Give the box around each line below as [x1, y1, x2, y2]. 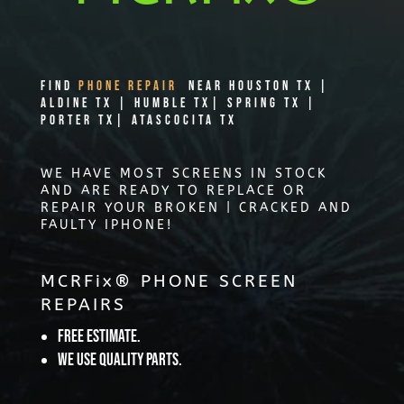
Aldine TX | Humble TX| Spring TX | [40, 94, 317, 112]
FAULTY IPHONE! [40, 216, 173, 233]
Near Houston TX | [182, 77, 330, 95]
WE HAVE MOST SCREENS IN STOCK [40, 165, 327, 181]
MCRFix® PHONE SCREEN [40, 271, 298, 291]
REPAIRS [40, 294, 126, 315]
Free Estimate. [57, 326, 141, 347]
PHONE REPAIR [78, 77, 183, 95]
